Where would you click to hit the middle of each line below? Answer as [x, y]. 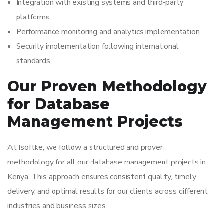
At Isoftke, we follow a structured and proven [86, 147]
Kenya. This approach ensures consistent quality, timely [102, 177]
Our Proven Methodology [107, 86]
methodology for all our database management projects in [107, 162]
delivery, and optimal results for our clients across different [108, 191]
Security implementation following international [97, 46]
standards [33, 61]
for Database [58, 104]
